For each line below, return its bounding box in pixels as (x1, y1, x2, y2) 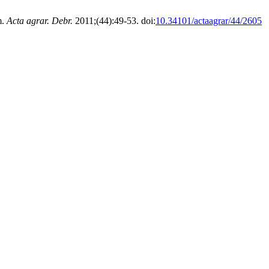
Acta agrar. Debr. (7, 16, 73, 26)
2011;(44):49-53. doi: (73, 16, 156, 26)
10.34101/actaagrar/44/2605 (156, 16, 262, 26)
